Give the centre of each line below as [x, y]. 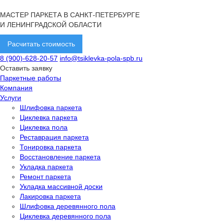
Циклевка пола [44, 127]
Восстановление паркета [60, 157]
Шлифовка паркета [51, 108]
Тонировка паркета [51, 147]
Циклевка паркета [49, 117]
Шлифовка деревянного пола [68, 206]
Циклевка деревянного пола [65, 216]
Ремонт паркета [45, 177]
